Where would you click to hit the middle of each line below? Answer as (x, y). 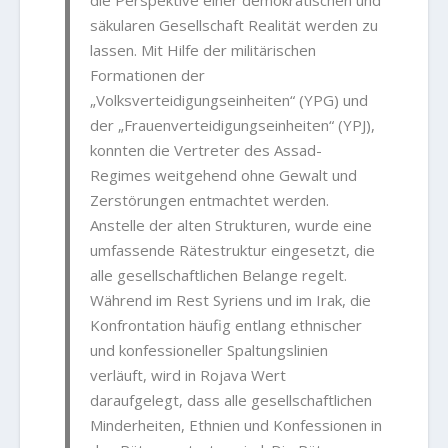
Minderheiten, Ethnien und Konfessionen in (236, 425)
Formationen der (148, 75)
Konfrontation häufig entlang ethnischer (226, 325)
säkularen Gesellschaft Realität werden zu (234, 25)
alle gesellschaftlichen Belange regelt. (219, 275)
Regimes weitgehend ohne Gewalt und (224, 175)
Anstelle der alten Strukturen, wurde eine (231, 225)
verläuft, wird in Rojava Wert (188, 375)
